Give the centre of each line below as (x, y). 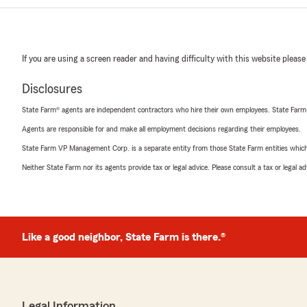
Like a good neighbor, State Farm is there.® (124, 237)
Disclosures (52, 89)
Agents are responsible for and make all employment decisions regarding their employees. (161, 129)
